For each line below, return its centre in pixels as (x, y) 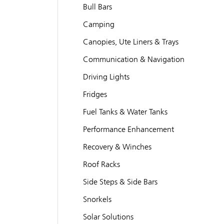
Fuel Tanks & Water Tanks (125, 112)
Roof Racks (101, 164)
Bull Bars (97, 7)
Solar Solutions (108, 217)
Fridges (95, 94)
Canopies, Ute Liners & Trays (130, 42)
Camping (98, 24)
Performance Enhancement (128, 129)
